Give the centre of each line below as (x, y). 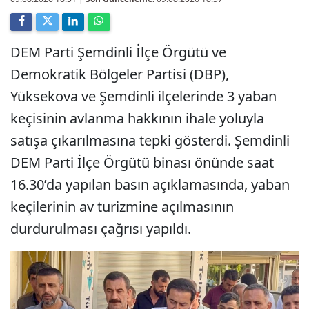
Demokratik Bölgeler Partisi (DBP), (120, 74)
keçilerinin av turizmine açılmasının (122, 207)
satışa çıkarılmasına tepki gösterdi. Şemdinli (150, 140)
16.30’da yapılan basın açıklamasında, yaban (150, 185)
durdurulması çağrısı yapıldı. (101, 229)
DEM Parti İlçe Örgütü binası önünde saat (142, 162)
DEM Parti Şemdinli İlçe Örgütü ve (118, 52)
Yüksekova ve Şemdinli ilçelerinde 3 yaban (143, 96)
